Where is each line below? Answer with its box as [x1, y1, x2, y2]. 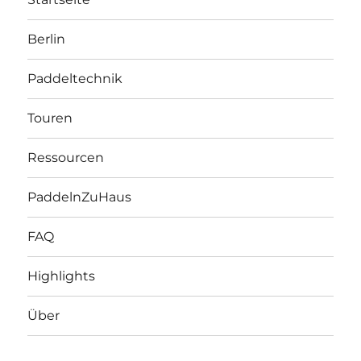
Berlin [27, 31, 66, 48]
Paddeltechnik [27, 71, 123, 87]
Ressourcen [27, 150, 105, 166]
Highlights [27, 268, 96, 284]
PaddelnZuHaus [27, 189, 132, 205]
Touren [27, 110, 73, 127]
